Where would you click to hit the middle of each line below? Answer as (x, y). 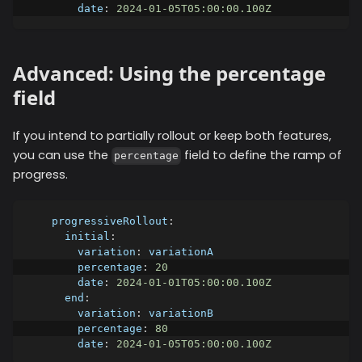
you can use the (62, 155)
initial (87, 236)
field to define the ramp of (262, 155)
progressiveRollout (110, 221)
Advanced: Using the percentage (169, 73)
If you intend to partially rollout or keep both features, (172, 135)
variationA (178, 251)
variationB (178, 313)
